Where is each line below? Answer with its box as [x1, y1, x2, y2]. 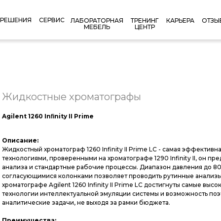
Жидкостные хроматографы [2, 90, 141, 103]
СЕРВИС [38, 16, 65, 24]
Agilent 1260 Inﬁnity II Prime [2, 112, 94, 120]
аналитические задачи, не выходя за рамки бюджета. [2, 199, 170, 206]
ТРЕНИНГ [131, 17, 158, 24]
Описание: [2, 137, 38, 144]
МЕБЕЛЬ [84, 23, 110, 31]
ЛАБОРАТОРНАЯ [71, 17, 123, 24]
